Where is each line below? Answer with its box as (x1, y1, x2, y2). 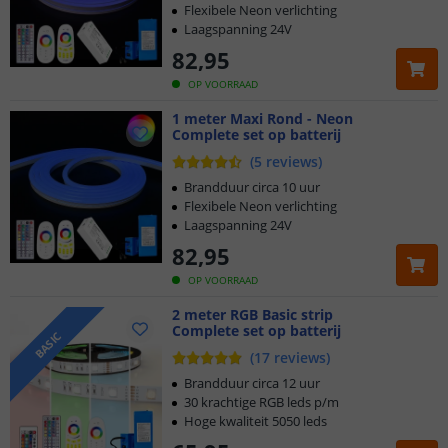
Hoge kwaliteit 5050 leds (184, 412, 327, 430)
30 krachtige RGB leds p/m (184, 393, 339, 411)
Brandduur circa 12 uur (184, 374, 320, 392)
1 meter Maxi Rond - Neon (172, 109, 353, 128)
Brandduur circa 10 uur (184, 178, 320, 196)
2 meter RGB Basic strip (172, 305, 333, 324)
